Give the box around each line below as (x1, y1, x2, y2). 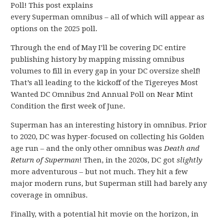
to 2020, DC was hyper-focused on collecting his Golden (11, 132, 205, 141)
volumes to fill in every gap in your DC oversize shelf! (11, 67, 201, 75)
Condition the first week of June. (11, 102, 126, 110)
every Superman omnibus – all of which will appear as (11, 13, 205, 21)
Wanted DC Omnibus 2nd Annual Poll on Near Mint (11, 90, 194, 99)
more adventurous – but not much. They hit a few (11, 167, 188, 176)
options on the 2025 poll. (11, 24, 98, 33)
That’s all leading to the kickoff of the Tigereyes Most (11, 78, 199, 87)
